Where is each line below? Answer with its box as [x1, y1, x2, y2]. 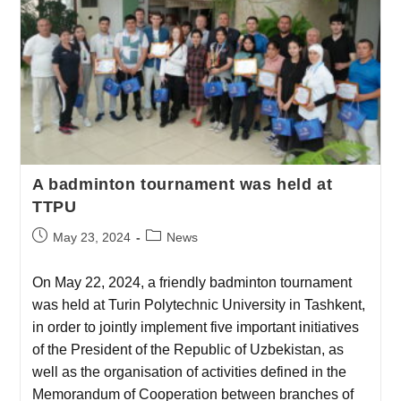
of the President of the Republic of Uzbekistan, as [31, 341, 344, 357]
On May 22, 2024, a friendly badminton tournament [31, 274, 352, 290]
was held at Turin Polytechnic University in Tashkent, [31, 296, 365, 312]
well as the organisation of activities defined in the [31, 363, 346, 380]
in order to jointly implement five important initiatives [31, 319, 359, 335]
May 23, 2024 [52, 229, 131, 244]
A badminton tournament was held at [31, 175, 333, 193]
